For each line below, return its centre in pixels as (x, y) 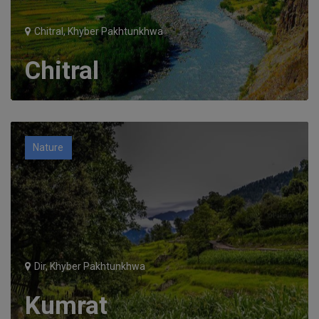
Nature (48, 148)
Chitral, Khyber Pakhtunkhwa (97, 31)
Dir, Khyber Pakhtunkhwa (88, 266)
